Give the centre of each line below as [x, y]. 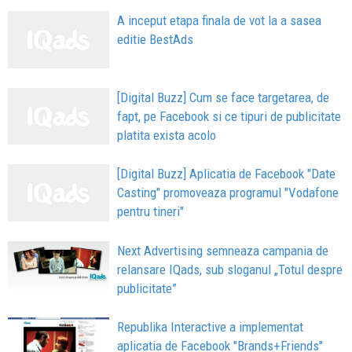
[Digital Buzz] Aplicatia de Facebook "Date [227, 174]
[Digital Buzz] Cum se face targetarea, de [224, 97]
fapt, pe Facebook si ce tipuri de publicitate [229, 116]
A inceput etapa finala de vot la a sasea [220, 20]
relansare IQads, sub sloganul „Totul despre [230, 270]
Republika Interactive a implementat [211, 327]
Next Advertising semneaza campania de [223, 251]
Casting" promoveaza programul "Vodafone [228, 193]
